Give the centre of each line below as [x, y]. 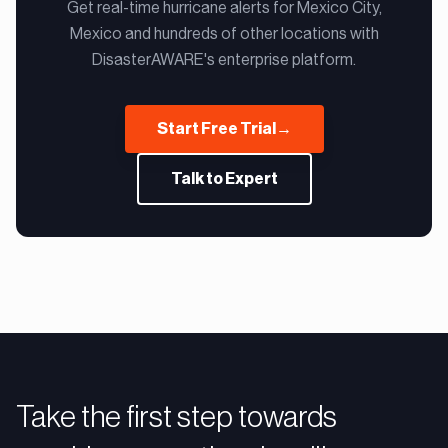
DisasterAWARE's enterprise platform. [224, 59]
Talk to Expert [224, 179]
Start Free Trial [216, 129]
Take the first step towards [176, 417]
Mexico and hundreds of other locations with [224, 33]
